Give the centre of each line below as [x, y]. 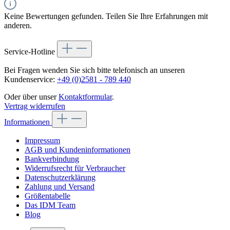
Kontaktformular [85, 97]
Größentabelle [47, 196]
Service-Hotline [31, 52]
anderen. [18, 26]
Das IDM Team [50, 205]
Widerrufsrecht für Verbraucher [75, 168]
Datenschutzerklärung [60, 178]
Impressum [42, 141]
